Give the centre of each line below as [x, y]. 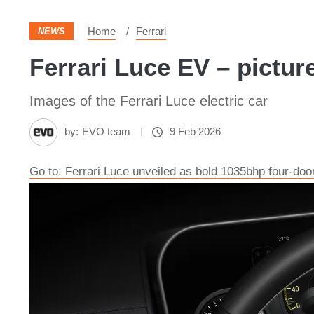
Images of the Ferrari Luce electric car [149, 101]
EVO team [106, 131]
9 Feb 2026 [195, 131]
